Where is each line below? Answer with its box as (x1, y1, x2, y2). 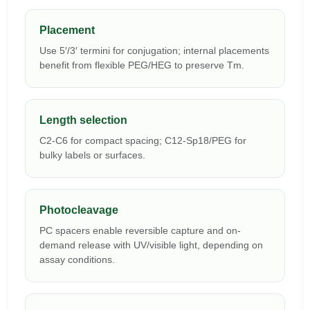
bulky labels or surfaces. (39, 149, 145, 161)
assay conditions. (39, 254, 115, 266)
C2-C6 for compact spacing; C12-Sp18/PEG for (39, 135, 246, 147)
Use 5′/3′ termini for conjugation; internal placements (39, 45, 269, 57)
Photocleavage (39, 204, 118, 217)
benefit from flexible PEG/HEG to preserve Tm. (39, 60, 244, 71)
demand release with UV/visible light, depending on (39, 239, 263, 251)
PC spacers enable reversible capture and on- (39, 225, 241, 237)
